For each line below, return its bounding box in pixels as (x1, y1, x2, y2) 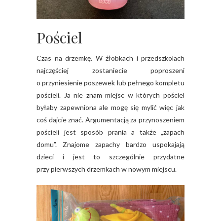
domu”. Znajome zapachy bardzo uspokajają (37, 140, 184, 149)
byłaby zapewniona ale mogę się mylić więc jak (37, 103, 184, 112)
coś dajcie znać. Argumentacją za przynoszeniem (37, 115, 184, 124)
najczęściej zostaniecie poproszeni (37, 66, 184, 75)
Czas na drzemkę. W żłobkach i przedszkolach (37, 54, 184, 63)
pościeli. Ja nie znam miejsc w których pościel (37, 91, 184, 100)
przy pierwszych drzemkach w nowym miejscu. (37, 165, 177, 174)
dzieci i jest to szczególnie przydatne (37, 152, 184, 161)
